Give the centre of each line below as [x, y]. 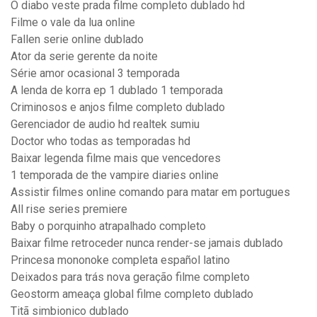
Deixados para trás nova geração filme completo [130, 277]
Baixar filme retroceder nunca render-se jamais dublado [147, 243]
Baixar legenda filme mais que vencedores [116, 158]
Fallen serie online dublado [77, 40]
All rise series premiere [69, 209]
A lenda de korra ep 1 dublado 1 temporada [117, 91]
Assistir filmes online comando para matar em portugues [150, 192]
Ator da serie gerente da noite [84, 57]
